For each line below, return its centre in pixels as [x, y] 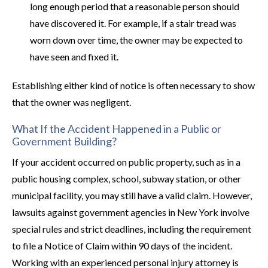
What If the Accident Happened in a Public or [117, 129]
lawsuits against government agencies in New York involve [131, 212]
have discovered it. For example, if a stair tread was [133, 23]
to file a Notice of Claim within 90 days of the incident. [122, 246]
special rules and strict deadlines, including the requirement [132, 229]
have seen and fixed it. [74, 57]
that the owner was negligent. [71, 102]
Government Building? [64, 141]
